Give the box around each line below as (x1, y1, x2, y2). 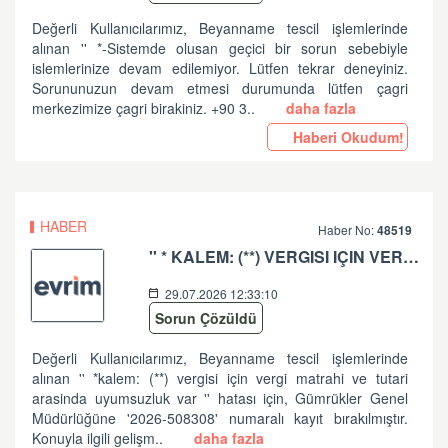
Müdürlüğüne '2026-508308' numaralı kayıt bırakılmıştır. (32, 408, 408, 428)
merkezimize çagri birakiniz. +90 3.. (32, 98, 260, 118)
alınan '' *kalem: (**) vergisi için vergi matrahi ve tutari (32, 368, 408, 388)
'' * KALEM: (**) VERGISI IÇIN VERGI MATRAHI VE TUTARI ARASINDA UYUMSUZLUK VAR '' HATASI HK (403, 245, 420, 268)
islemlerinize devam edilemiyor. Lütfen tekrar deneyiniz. (32, 58, 408, 78)
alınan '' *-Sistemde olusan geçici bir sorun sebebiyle (32, 38, 408, 58)
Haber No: (318, 221, 378, 238)
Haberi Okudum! (288, 127, 404, 147)
